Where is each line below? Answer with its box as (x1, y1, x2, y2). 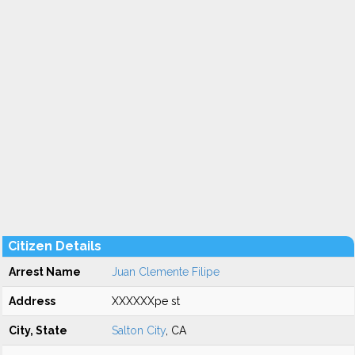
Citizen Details (8, 239, 101, 254)
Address (9, 295, 55, 307)
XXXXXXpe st (112, 295, 180, 307)
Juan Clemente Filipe (112, 265, 219, 278)
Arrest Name (9, 265, 81, 278)
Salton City (112, 324, 166, 337)
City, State (9, 324, 67, 337)
